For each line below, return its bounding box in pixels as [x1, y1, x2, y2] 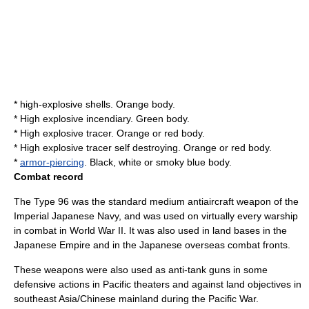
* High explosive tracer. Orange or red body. [14, 128, 205, 139]
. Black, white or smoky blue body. [84, 157, 232, 168]
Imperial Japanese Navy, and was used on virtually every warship [14, 210, 298, 221]
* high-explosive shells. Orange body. [14, 99, 175, 110]
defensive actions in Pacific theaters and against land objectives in [14, 279, 301, 290]
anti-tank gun [168, 264, 226, 275]
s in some [226, 264, 268, 275]
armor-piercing [20, 157, 84, 168]
